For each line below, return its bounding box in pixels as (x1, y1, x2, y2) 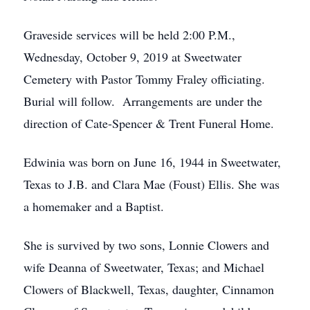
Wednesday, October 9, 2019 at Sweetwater (24, 48, 241, 65)
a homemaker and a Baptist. (24, 198, 164, 215)
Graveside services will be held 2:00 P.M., (24, 26, 235, 43)
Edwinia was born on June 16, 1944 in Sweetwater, (24, 154, 281, 170)
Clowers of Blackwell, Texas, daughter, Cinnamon (24, 281, 274, 298)
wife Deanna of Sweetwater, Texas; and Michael (24, 259, 264, 275)
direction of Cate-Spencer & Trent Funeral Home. (24, 115, 274, 131)
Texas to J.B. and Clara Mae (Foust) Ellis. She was (24, 176, 280, 192)
